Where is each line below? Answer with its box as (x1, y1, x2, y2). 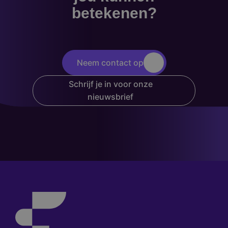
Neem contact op (76, 57, 144, 68)
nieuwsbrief (88, 92, 133, 102)
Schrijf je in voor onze (68, 79, 153, 89)
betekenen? (71, 5, 157, 21)
